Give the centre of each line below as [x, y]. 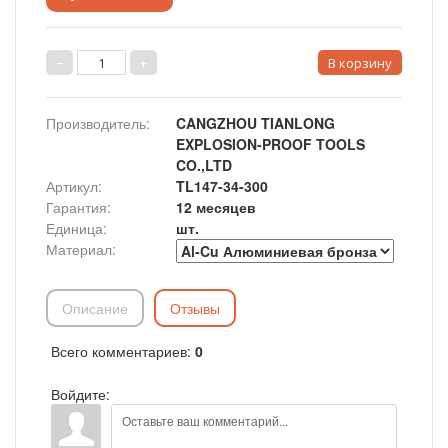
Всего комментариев [119, 351]
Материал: [81, 249]
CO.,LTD [204, 165]
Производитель [96, 123]
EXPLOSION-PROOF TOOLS [270, 144]
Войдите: [80, 394]
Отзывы [195, 308]
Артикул [72, 186]
